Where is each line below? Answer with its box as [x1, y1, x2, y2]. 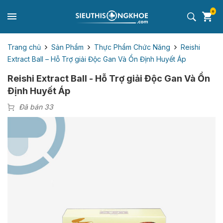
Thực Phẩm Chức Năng [94, 42, 170, 51]
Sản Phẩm [51, 42, 84, 51]
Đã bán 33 [19, 103, 53, 111]
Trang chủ [7, 42, 41, 51]
